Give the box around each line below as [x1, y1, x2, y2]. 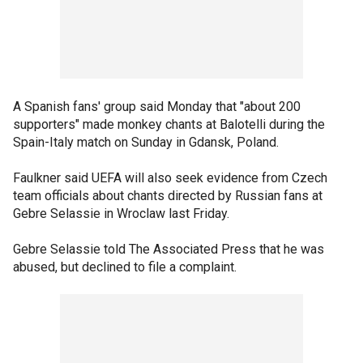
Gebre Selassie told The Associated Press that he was [13, 241, 324, 257]
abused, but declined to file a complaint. [13, 259, 237, 275]
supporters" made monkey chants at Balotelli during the [13, 117, 325, 132]
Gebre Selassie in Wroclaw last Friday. [13, 206, 229, 221]
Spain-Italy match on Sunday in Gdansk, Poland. [13, 135, 279, 150]
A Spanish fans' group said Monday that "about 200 [13, 99, 301, 114]
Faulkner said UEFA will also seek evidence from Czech [13, 170, 327, 186]
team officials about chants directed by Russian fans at [13, 188, 322, 203]
